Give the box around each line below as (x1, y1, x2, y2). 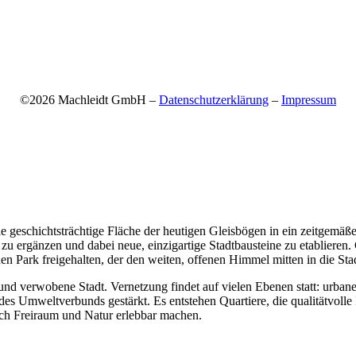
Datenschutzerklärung (159, 93, 269, 106)
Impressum (281, 93, 336, 106)
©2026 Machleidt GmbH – (20, 93, 159, 106)
